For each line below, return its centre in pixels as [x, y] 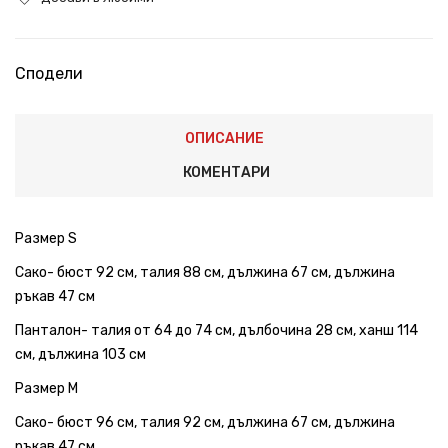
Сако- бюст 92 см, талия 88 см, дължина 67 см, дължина [205, 272]
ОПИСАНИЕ [224, 138]
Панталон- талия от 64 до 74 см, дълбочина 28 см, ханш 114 [216, 330]
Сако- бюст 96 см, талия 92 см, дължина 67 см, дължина [205, 422]
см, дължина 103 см [80, 354]
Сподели [49, 73]
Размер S [46, 238]
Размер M [46, 388]
